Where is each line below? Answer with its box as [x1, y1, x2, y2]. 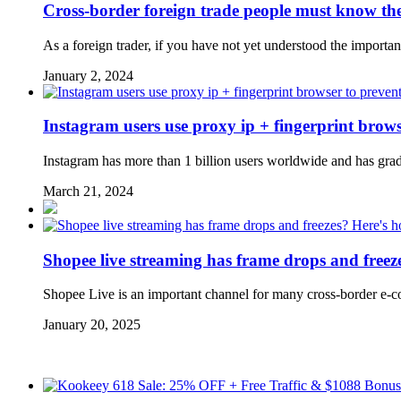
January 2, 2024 [43, 67, 133, 83]
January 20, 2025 [43, 317, 141, 333]
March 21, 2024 [43, 183, 133, 199]
